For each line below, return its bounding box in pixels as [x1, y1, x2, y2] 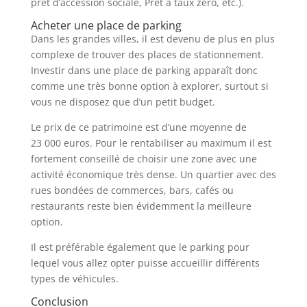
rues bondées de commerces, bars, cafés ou [30, 184, 234, 197]
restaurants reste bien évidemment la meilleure [30, 199, 251, 213]
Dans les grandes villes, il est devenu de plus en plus [30, 32, 275, 46]
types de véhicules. [30, 272, 119, 286]
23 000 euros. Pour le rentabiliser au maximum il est [30, 136, 271, 150]
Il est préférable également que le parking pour [30, 241, 249, 254]
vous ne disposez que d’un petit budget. [30, 95, 215, 109]
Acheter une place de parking [30, 18, 182, 34]
